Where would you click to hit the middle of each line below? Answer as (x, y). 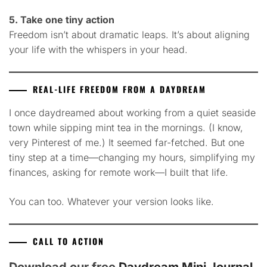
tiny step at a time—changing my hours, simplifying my (132, 158)
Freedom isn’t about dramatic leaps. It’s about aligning (129, 35)
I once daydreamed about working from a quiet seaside (132, 113)
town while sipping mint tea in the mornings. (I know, (126, 128)
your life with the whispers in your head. (98, 50)
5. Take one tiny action (62, 20)
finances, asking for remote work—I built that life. (119, 173)
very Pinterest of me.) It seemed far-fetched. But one (127, 143)
